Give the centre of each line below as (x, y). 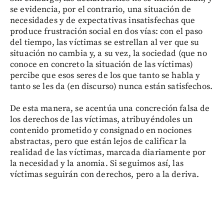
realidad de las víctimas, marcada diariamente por (108, 152)
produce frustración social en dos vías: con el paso (106, 31)
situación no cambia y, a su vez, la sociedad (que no (108, 53)
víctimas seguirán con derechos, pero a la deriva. (105, 174)
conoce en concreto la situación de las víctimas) (102, 64)
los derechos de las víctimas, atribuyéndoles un (101, 119)
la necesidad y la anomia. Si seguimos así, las (97, 163)
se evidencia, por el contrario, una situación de (101, 9)
